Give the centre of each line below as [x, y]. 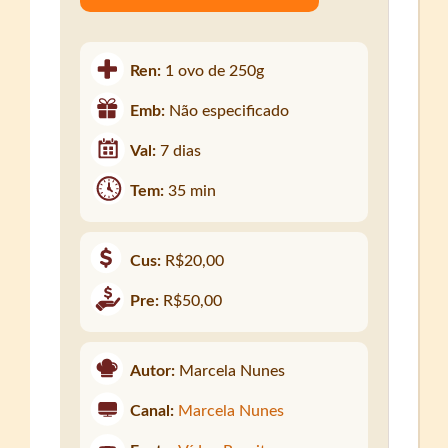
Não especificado [229, 111]
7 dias [181, 151]
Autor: [153, 371]
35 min [192, 191]
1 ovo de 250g [215, 71]
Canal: [152, 411]
